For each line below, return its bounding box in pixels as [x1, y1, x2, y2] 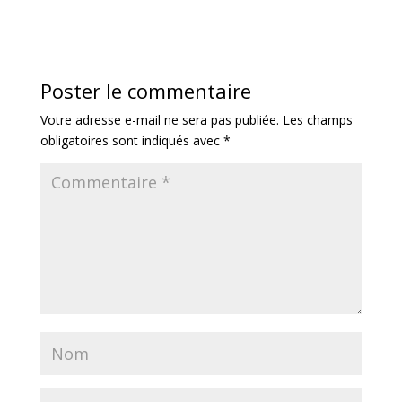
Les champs [282, 111, 353, 128]
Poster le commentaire [39, 77, 251, 104]
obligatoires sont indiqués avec [39, 132, 223, 149]
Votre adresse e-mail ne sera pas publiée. [39, 111, 279, 128]
